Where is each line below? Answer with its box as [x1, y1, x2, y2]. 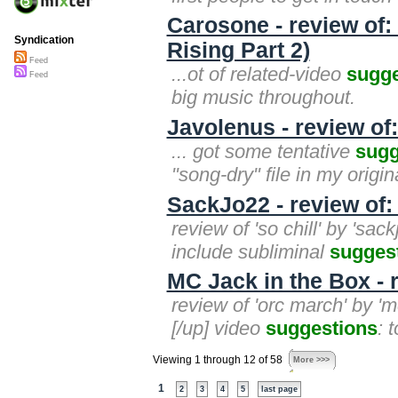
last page [260, 385, 298, 394]
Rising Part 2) [166, 38, 310, 63]
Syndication [14, 34, 74, 47]
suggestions [266, 317, 378, 340]
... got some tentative [171, 139, 355, 163]
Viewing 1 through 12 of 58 [152, 354, 283, 366]
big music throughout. [171, 86, 355, 109]
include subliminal [171, 240, 330, 263]
